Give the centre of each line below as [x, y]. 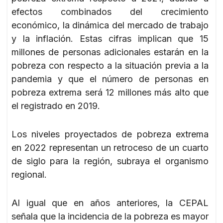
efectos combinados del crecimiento [110, 11]
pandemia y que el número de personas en [110, 79]
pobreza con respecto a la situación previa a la [110, 65]
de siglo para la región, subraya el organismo [110, 161]
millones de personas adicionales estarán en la [110, 52]
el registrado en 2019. [56, 106]
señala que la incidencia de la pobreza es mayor [110, 216]
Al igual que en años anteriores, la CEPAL [110, 203]
